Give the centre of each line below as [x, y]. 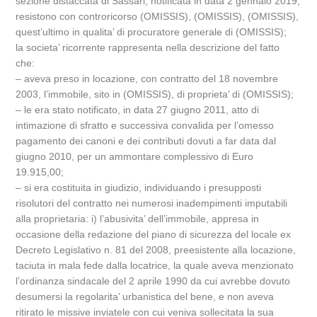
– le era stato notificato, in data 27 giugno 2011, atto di [138, 110]
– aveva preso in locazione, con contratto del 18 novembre [147, 79]
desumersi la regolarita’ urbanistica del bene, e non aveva [145, 296]
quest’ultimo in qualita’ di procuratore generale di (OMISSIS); [151, 32]
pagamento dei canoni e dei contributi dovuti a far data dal [146, 141]
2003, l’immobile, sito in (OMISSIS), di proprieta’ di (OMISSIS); [155, 94]
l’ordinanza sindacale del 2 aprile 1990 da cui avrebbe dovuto [153, 281]
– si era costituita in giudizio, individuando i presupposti [139, 188]
